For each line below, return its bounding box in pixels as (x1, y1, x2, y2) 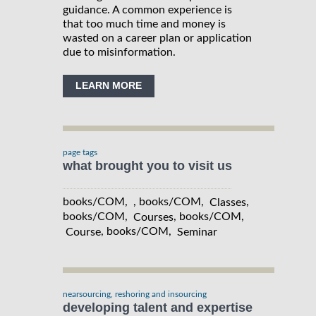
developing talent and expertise (63, 300, 253, 315)
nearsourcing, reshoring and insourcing (63, 289, 207, 298)
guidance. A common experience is (63, 4, 232, 16)
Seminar (177, 226, 217, 238)
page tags (63, 148, 97, 157)
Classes (209, 197, 246, 209)
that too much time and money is (63, 18, 226, 30)
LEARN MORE (75, 80, 142, 92)
